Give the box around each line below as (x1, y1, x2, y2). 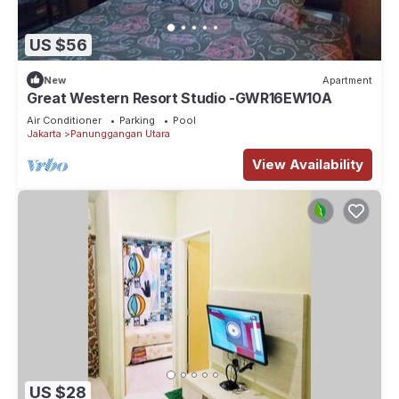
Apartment (322, 73, 372, 86)
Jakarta (27, 127, 61, 141)
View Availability (252, 156, 363, 174)
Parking (119, 114, 155, 127)
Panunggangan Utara (70, 127, 170, 141)
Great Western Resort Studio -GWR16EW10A (27, 89, 332, 108)
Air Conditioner (27, 114, 102, 127)
